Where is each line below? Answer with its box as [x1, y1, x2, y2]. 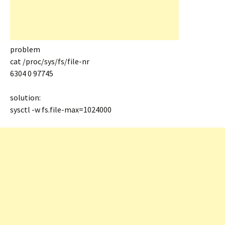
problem [10, 44, 40, 54]
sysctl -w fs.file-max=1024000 [10, 104, 111, 115]
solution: [10, 92, 41, 102]
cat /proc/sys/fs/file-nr [10, 56, 89, 66]
